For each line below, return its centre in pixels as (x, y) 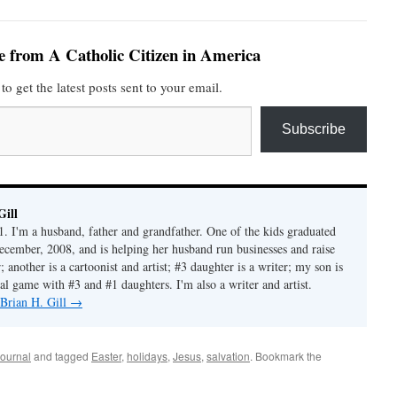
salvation (228, 356)
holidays (147, 356)
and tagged (61, 356)
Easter (106, 356)
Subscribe (314, 129)
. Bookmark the (286, 356)
